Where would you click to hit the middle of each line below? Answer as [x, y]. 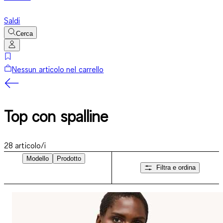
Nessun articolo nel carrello [58, 69]
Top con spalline [56, 116]
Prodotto [69, 158]
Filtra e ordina [176, 168]
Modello [38, 158]
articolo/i [31, 145]
